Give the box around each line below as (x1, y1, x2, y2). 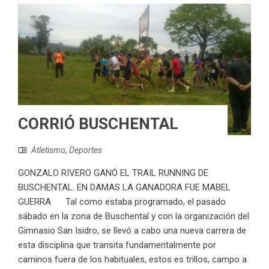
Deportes (69, 145, 102, 156)
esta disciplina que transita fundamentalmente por (18, 240, 216, 251)
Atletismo (31, 145, 65, 156)
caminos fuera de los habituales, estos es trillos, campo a (18, 254, 247, 265)
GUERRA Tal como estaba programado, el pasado (18, 196, 226, 208)
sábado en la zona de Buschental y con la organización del (18, 211, 249, 222)
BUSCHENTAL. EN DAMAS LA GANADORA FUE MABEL (18, 182, 231, 193)
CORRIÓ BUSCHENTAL (18, 115, 178, 133)
